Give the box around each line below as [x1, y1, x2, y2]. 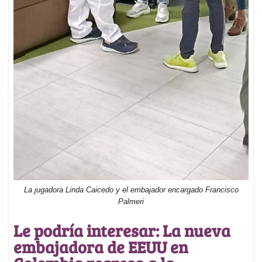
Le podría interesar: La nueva [13, 219, 230, 242]
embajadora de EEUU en [13, 236, 188, 258]
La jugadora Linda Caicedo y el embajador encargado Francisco [23, 185, 239, 194]
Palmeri [118, 196, 144, 206]
